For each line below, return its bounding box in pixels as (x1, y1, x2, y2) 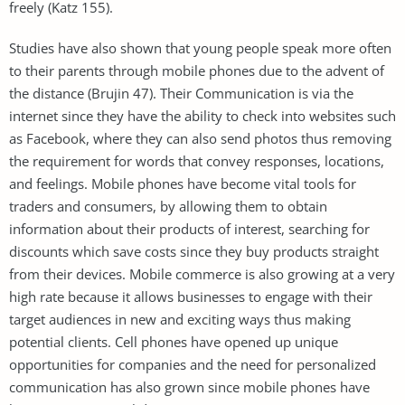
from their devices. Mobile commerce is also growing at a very (9, 264, 395, 283)
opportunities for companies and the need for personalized (9, 354, 376, 373)
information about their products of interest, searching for (9, 219, 370, 238)
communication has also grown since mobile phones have (9, 377, 370, 396)
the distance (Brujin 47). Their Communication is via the (9, 83, 353, 102)
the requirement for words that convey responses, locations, (9, 151, 384, 170)
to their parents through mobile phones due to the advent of (9, 61, 384, 80)
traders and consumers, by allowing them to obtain (9, 196, 327, 215)
